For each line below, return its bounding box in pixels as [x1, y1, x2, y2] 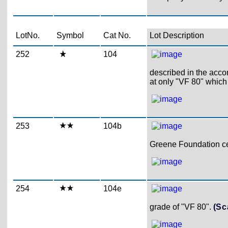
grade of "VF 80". [149, 203, 213, 211]
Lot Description [149, 31, 204, 40]
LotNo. [15, 31, 40, 40]
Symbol [56, 31, 84, 40]
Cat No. [103, 31, 131, 40]
